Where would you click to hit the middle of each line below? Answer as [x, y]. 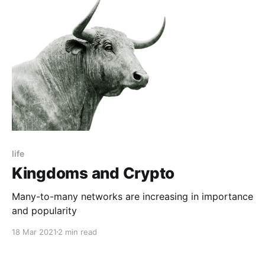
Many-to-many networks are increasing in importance [132, 196]
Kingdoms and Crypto [93, 173]
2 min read [77, 232]
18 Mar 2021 [34, 232]
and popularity [44, 210]
